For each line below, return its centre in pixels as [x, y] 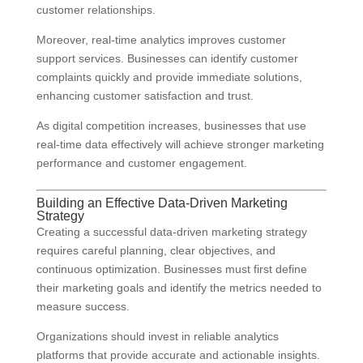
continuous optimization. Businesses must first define [171, 269]
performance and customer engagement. [141, 163]
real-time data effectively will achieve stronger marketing [180, 145]
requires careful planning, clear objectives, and [156, 251]
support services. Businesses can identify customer [167, 59]
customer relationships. [96, 10]
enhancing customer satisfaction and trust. [145, 96]
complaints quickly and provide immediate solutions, [169, 77]
